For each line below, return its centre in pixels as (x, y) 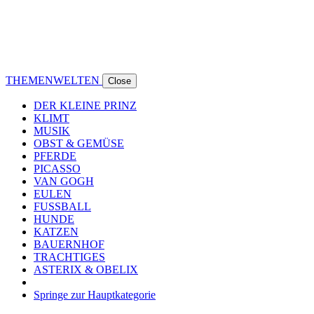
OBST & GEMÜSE (79, 143)
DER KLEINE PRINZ (85, 105)
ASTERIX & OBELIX (86, 269)
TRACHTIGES (69, 257)
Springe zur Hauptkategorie (95, 294)
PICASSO (57, 168)
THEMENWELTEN (54, 80)
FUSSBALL (62, 206)
